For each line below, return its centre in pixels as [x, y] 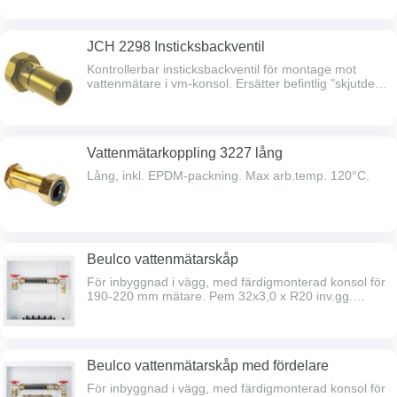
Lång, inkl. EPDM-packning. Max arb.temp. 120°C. [307, 175]
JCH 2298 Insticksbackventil [176, 47]
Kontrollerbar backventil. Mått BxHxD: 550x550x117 [231, 310]
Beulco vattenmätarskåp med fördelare [208, 366]
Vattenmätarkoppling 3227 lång [185, 153]
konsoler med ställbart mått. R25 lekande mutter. [223, 97]
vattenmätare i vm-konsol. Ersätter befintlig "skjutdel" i [237, 83]
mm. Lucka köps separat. [158, 324]
